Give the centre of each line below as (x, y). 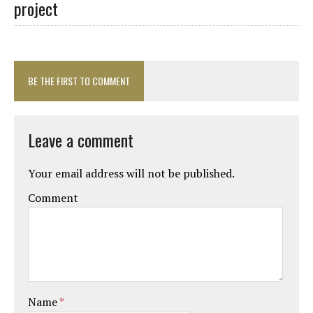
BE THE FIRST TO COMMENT (79, 80)
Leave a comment (81, 139)
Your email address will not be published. (131, 173)
